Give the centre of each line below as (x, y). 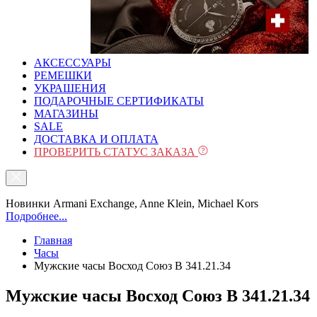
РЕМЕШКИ (63, 75)
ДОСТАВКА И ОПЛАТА (96, 139)
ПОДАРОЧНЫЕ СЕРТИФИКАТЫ (119, 101)
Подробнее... (36, 216)
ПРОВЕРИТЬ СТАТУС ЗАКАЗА (116, 152)
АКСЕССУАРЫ (73, 63)
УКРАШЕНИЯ (70, 88)
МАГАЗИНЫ (66, 114)
